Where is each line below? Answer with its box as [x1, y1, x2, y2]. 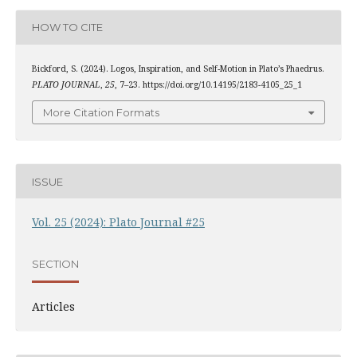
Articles [31, 299, 75, 315]
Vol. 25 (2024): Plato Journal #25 [31, 214, 205, 230]
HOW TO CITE [31, 21, 103, 34]
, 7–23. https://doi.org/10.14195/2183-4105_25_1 [114, 78, 302, 90]
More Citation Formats [43, 106, 159, 120]
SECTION [31, 257, 79, 270]
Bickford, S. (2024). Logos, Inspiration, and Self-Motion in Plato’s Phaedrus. [31, 62, 324, 74]
